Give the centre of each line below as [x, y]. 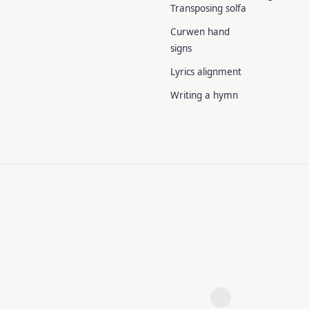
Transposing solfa [209, 8]
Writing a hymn [205, 95]
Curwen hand [200, 32]
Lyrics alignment [206, 72]
